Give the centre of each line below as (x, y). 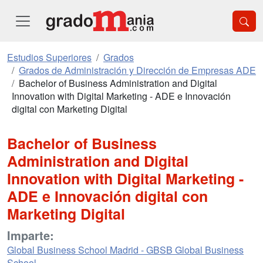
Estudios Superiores (49, 57)
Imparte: (31, 235)
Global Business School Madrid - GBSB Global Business (125, 250)
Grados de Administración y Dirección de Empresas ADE (137, 70)
